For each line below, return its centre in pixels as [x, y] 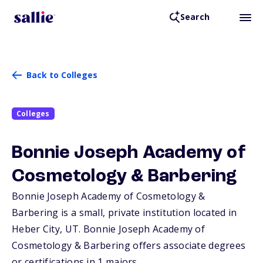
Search [195, 17]
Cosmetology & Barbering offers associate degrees [129, 246]
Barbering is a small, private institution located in [124, 213]
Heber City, [38, 229]
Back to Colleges [62, 75]
